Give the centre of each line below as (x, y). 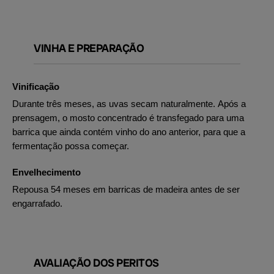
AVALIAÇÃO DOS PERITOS (96, 263)
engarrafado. (37, 203)
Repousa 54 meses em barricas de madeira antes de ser (126, 189)
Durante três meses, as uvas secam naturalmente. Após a (129, 104)
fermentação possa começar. (71, 146)
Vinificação (36, 87)
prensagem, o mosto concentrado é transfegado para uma (128, 118)
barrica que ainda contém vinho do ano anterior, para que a (129, 132)
